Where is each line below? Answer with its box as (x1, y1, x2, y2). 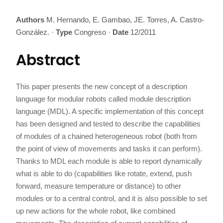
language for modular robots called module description (16, 95, 191, 103)
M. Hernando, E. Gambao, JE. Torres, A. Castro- (44, 15, 204, 24)
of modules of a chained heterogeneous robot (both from (16, 132, 197, 140)
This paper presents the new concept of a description (16, 82, 187, 91)
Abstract (16, 50, 80, 71)
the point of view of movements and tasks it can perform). (16, 144, 202, 153)
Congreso (72, 28, 106, 36)
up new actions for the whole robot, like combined (16, 207, 175, 215)
